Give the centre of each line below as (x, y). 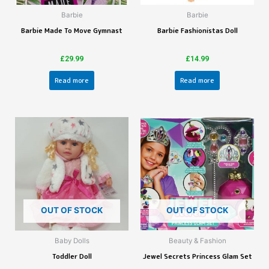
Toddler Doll (72, 257)
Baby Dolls (72, 241)
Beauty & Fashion (197, 241)
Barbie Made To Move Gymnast (72, 30)
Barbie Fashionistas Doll (197, 30)
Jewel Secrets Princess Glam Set (197, 257)
